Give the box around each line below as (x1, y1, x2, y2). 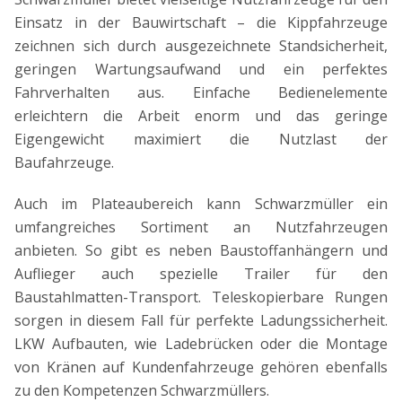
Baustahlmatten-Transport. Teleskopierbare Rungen (14, 287, 388, 308)
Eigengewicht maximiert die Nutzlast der (14, 129, 388, 150)
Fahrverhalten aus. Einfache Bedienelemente (14, 83, 388, 103)
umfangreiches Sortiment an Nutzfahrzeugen (14, 217, 388, 238)
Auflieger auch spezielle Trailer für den (14, 264, 388, 284)
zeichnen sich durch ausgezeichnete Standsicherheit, (14, 36, 388, 57)
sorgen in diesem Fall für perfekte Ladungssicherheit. (14, 310, 388, 331)
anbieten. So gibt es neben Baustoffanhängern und (14, 240, 388, 261)
